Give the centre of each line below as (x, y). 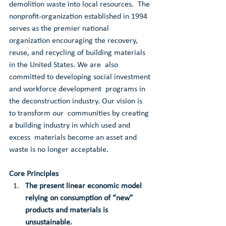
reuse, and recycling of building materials (78, 53)
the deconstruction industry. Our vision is (77, 102)
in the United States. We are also (65, 65)
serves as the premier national (60, 29)
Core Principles (34, 174)
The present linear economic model (84, 186)
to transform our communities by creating (80, 114)
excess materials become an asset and (74, 138)
